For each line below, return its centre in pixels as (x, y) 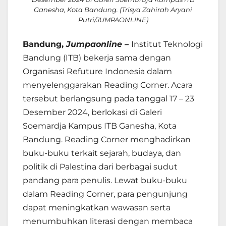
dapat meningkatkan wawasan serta (97, 208)
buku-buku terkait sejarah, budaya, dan (102, 153)
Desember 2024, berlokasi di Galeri (92, 112)
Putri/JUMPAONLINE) (113, 19)
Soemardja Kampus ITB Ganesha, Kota (100, 126)
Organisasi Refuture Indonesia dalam (97, 72)
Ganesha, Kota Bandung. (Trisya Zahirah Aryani (113, 9)
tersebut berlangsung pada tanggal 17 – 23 (108, 99)
